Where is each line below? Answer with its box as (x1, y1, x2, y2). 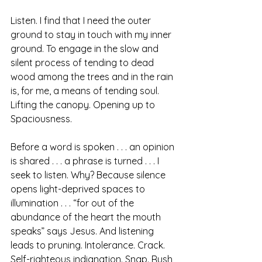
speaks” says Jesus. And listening (11, 225, 156, 237)
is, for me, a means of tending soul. (11, 85, 161, 97)
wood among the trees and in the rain (11, 71, 175, 83)
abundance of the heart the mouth (11, 211, 163, 223)
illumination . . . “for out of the (11, 197, 136, 209)
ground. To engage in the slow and (11, 43, 161, 55)
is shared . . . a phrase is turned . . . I (11, 155, 161, 167)
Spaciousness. (11, 113, 77, 125)
